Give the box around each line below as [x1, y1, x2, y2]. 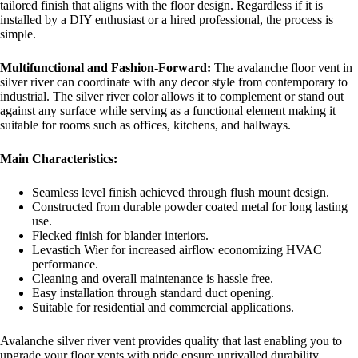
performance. [32, 257, 98, 271]
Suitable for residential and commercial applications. [32, 300, 294, 314]
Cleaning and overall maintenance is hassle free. [32, 271, 273, 285]
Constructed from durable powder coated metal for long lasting [32, 199, 348, 213]
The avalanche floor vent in [214, 60, 352, 74]
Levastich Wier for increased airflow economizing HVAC [32, 242, 322, 257]
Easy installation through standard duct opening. [32, 285, 274, 300]
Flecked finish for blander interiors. [32, 228, 209, 242]
